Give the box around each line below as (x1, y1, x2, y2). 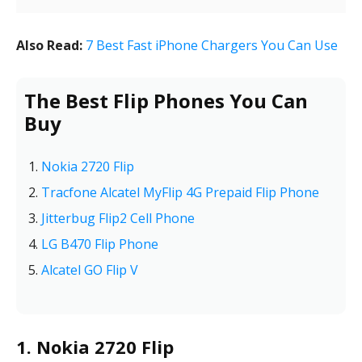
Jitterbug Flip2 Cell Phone (41, 209, 195, 227)
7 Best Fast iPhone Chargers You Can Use (86, 36, 338, 54)
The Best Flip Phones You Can (24, 87, 308, 114)
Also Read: (16, 36, 82, 54)
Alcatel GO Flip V (41, 261, 138, 279)
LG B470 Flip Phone (41, 235, 158, 253)
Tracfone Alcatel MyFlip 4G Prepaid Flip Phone (41, 183, 319, 201)
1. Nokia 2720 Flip (16, 335, 174, 359)
